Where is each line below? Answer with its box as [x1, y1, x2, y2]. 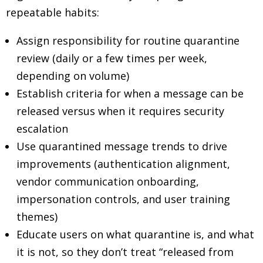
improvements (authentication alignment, [16, 157, 230, 171]
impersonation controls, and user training [16, 192, 230, 206]
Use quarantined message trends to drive [16, 139, 227, 153]
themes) [16, 210, 58, 224]
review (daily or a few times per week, [16, 51, 207, 65]
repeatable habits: [6, 5, 99, 19]
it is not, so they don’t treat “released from [16, 245, 234, 259]
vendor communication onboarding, [16, 174, 199, 188]
